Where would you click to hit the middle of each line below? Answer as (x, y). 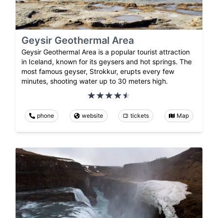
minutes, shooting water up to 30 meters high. (95, 81)
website (92, 115)
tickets (140, 115)
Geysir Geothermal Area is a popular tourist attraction (106, 52)
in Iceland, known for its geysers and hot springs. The (107, 61)
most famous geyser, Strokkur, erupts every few (98, 71)
